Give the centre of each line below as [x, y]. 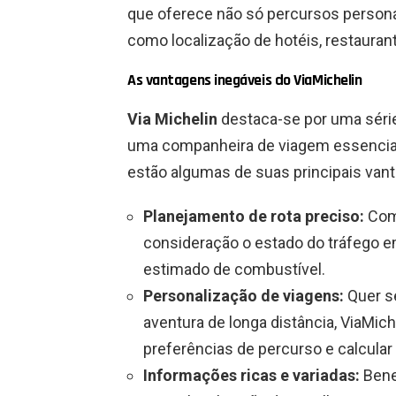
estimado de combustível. [234, 270]
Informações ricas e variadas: [251, 376]
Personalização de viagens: [244, 296]
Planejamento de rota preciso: [254, 217]
